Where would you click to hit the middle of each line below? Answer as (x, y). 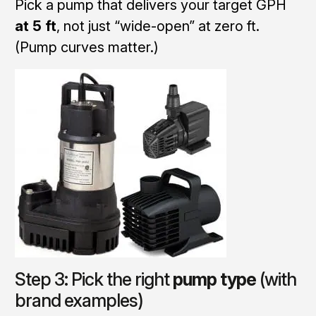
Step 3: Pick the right (93, 279)
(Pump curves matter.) (86, 47)
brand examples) (79, 300)
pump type (214, 279)
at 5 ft (35, 26)
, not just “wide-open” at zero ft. (158, 26)
